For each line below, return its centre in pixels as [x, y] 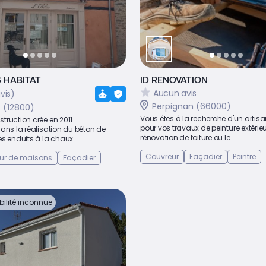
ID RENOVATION [174, 79]
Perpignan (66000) [191, 106]
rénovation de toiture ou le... [188, 137]
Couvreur [162, 156]
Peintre [244, 156]
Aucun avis [175, 93]
